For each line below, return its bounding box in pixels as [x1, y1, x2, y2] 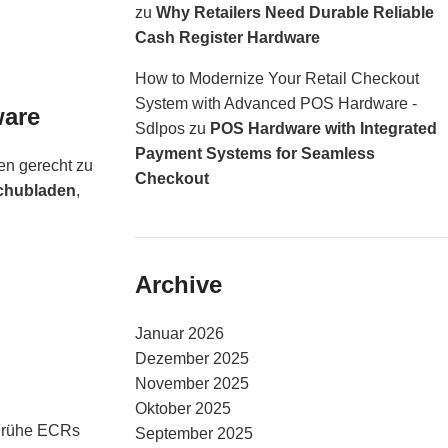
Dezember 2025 [134, 350, 249, 367]
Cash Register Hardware [134, 29, 320, 46]
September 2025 [134, 425, 253, 442]
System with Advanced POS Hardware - [134, 95, 417, 112]
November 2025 [134, 375, 249, 392]
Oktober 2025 [134, 400, 231, 417]
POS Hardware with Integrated [209, 120, 437, 137]
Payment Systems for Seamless [134, 145, 375, 162]
